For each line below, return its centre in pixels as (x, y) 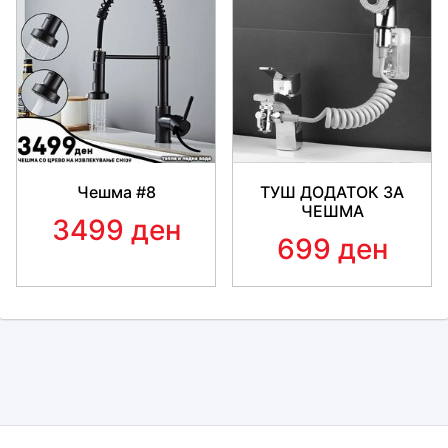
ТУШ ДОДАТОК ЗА (332, 192)
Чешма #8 (116, 192)
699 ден (332, 249)
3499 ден (116, 230)
